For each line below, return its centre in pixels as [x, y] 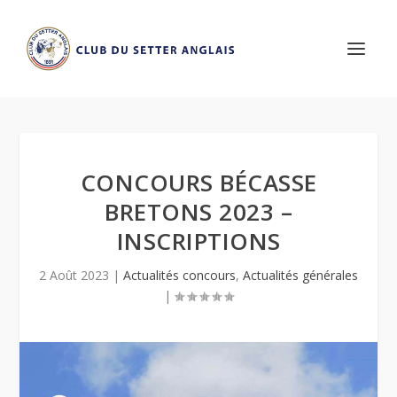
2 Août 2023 [74, 275]
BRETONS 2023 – [198, 212]
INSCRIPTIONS [198, 241]
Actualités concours [179, 275]
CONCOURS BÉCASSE [198, 183]
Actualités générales [300, 275]
